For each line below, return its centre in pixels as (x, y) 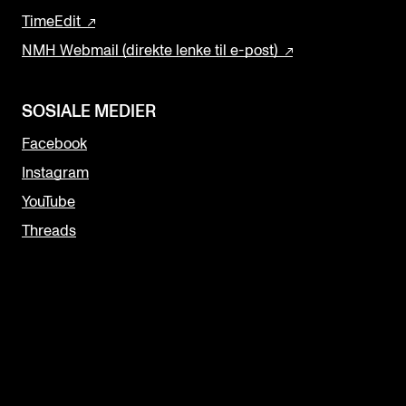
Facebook (54, 144)
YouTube (48, 202)
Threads (49, 231)
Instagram (55, 173)
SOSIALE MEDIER (89, 111)
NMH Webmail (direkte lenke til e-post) (150, 50)
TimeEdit (51, 21)
